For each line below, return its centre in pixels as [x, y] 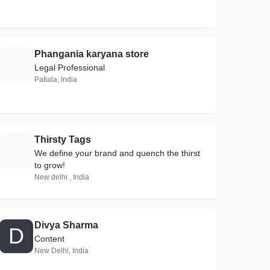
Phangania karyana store [92, 54]
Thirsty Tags [63, 140]
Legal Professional [70, 67]
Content [50, 239]
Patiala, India [56, 80]
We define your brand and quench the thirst [118, 153]
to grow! [50, 165]
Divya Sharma [67, 225]
